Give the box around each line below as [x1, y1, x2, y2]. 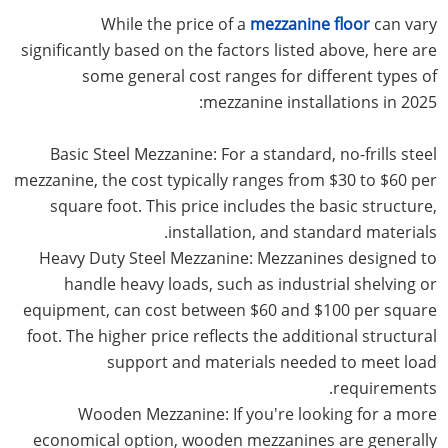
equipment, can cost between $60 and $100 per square [22, 298, 437, 321]
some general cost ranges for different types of [81, 64, 437, 87]
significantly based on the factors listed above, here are [20, 38, 437, 61]
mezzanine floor [249, 12, 370, 35]
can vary [369, 12, 437, 35]
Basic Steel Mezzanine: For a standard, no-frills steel [49, 142, 437, 165]
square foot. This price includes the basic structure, [49, 194, 437, 217]
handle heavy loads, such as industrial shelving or [63, 272, 437, 295]
